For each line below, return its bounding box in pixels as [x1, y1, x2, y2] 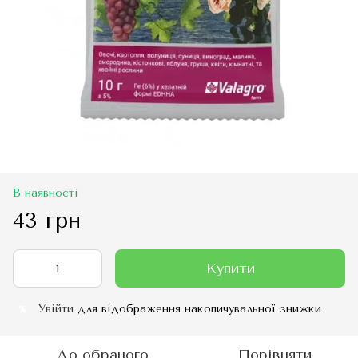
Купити [205, 260, 255, 277]
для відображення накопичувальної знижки [74, 302, 321, 316]
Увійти [38, 302, 74, 316]
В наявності [13, 186, 78, 200]
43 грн [13, 207, 81, 233]
